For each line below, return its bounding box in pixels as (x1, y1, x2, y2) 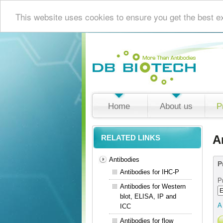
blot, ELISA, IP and (120, 193, 176, 200)
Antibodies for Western (120, 183, 186, 190)
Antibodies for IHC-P (120, 168, 179, 176)
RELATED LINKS (101, 133, 160, 142)
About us (159, 102, 193, 111)
